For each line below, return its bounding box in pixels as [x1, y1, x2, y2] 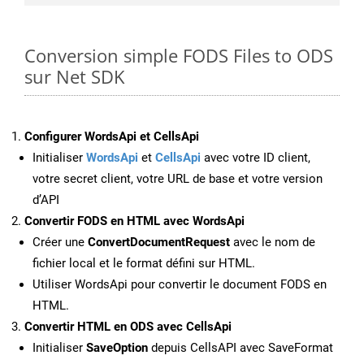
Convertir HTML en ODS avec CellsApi [24, 319, 232, 335]
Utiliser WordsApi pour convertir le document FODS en [32, 277, 327, 292]
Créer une [32, 235, 88, 250]
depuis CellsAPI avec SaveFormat [148, 340, 333, 356]
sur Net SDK [24, 64, 124, 89]
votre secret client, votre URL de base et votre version [32, 171, 323, 187]
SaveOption [86, 340, 148, 356]
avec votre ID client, [201, 150, 310, 166]
